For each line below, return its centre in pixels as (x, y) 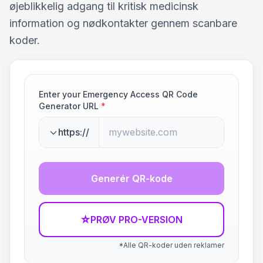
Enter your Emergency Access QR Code (118, 94)
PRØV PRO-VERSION (136, 220)
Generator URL (69, 106)
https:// (74, 132)
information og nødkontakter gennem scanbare (123, 23)
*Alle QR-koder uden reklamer (171, 245)
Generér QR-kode (131, 178)
